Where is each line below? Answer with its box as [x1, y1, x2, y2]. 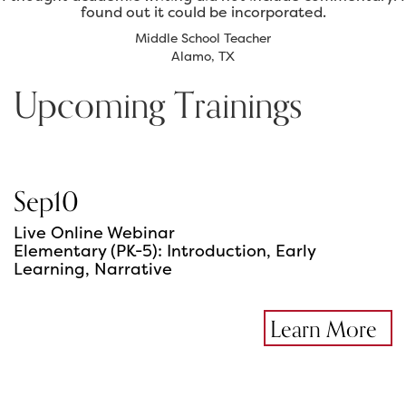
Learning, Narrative [14, 257, 172, 281]
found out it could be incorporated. [80, 2, 326, 23]
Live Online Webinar [14, 221, 175, 245]
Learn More [270, 312, 377, 349]
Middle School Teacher [135, 29, 271, 47]
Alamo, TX [171, 47, 235, 65]
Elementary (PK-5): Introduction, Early [14, 239, 315, 263]
